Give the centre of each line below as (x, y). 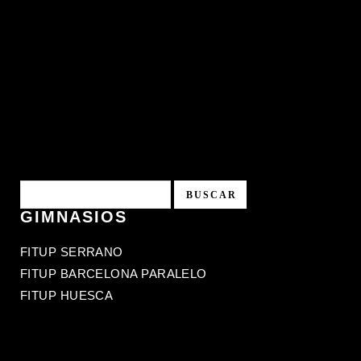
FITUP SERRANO (72, 251)
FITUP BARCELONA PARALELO (114, 273)
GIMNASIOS (74, 216)
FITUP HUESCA (67, 295)
